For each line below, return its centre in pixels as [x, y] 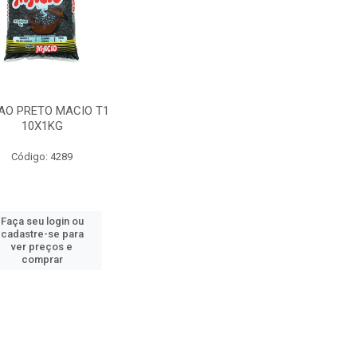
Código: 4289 [42, 157]
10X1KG [42, 126]
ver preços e [42, 247]
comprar [42, 259]
